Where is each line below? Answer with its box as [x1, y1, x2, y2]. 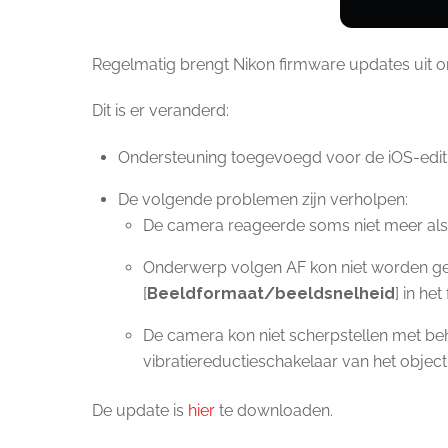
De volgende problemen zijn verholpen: [117, 190, 408, 210]
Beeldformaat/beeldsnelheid [147, 284, 396, 304]
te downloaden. [215, 400, 333, 420]
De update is [92, 400, 188, 420]
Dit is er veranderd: [92, 101, 229, 121]
